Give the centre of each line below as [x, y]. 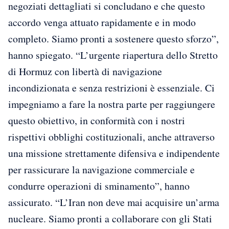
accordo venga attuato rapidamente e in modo [102, 22]
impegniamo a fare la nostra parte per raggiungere [112, 104]
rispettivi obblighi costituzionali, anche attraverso [111, 137]
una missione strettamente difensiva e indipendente [114, 153]
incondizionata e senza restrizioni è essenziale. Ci [111, 88]
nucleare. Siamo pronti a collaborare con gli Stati [110, 219]
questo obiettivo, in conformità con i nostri [97, 121]
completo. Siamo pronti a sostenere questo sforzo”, [113, 39]
